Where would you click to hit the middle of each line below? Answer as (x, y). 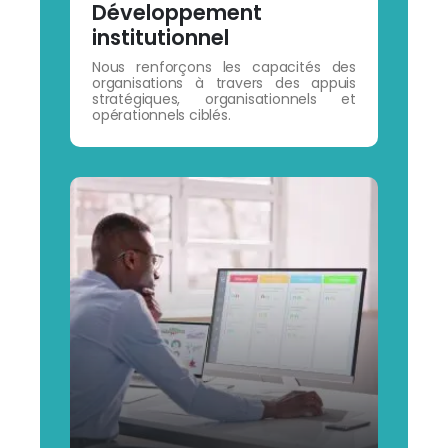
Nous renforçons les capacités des (224, 66)
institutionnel (160, 37)
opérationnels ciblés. (161, 114)
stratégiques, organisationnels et (224, 98)
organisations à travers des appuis (224, 82)
